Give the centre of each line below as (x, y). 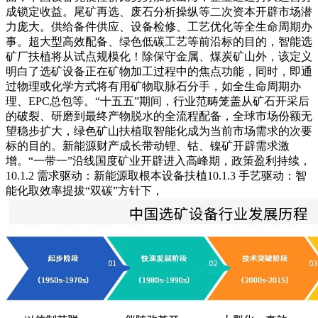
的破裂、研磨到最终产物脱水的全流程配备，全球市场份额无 (159, 116)
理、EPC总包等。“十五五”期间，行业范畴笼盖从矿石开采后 (158, 101)
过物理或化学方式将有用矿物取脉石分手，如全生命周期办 (153, 86)
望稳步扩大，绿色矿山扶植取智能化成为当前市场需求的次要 (159, 131)
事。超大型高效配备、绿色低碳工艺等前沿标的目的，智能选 (159, 41)
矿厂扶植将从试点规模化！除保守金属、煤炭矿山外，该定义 (159, 56)
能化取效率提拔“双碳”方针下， (84, 190)
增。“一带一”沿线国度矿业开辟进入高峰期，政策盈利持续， (158, 160)
